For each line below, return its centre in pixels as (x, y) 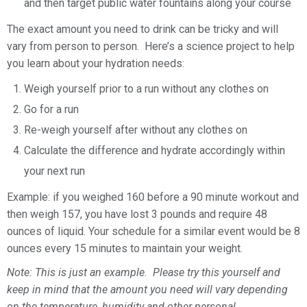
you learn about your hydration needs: (96, 63)
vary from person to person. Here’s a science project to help (151, 46)
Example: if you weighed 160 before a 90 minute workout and (153, 197)
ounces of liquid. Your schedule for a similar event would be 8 (153, 231)
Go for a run (51, 109)
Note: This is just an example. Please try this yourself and (144, 272)
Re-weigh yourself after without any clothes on (136, 130)
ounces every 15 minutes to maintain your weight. (125, 248)
